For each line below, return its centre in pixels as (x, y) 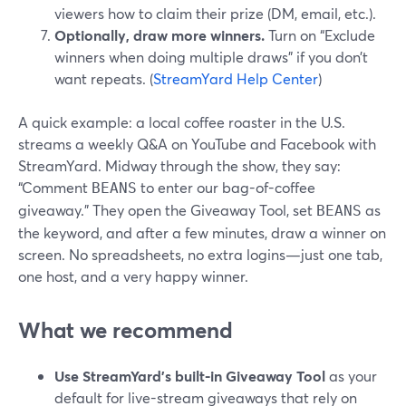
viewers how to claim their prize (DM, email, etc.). (215, 13)
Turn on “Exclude (320, 35)
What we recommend (126, 330)
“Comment (55, 187)
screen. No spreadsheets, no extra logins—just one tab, (200, 254)
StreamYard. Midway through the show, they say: (179, 165)
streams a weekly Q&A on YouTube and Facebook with (197, 144)
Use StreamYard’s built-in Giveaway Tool (190, 376)
